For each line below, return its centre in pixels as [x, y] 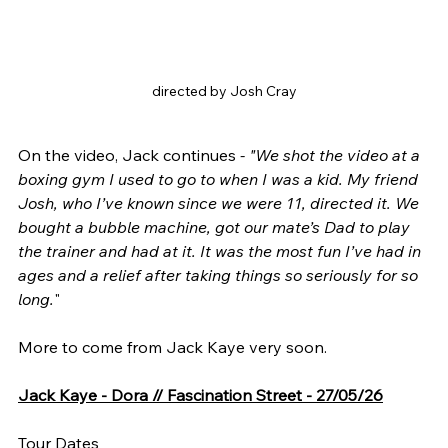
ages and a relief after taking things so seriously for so [220, 274]
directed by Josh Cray [224, 90]
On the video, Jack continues [127, 154]
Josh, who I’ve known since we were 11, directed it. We [220, 202]
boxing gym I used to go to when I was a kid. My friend [220, 178]
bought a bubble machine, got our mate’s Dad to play [216, 226]
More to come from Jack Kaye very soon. [172, 346]
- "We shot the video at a [330, 154]
